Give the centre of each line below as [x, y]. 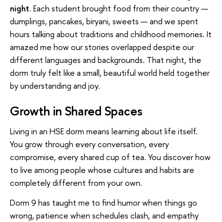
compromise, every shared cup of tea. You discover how [110, 157]
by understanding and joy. [55, 86]
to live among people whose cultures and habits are [102, 170]
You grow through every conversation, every [89, 144]
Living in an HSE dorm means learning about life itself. [104, 131]
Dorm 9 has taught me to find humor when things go [104, 202]
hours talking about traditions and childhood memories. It [111, 34]
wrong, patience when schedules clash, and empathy [104, 215]
